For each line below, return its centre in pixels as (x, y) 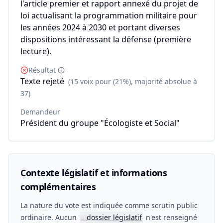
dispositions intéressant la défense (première (106, 39)
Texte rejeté (42, 81)
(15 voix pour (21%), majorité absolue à (133, 81)
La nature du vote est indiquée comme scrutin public (109, 205)
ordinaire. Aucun (50, 217)
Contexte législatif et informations (94, 173)
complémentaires (58, 187)
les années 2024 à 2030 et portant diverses (100, 27)
